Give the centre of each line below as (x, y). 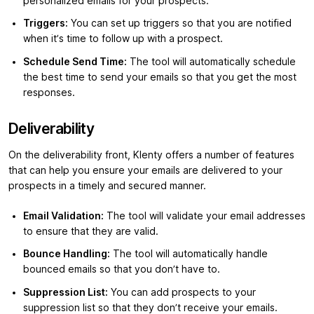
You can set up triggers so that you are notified (180, 23)
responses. (49, 92)
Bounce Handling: (67, 254)
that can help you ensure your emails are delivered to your (145, 170)
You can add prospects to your (182, 292)
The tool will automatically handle (189, 254)
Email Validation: (63, 216)
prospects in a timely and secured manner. (109, 185)
